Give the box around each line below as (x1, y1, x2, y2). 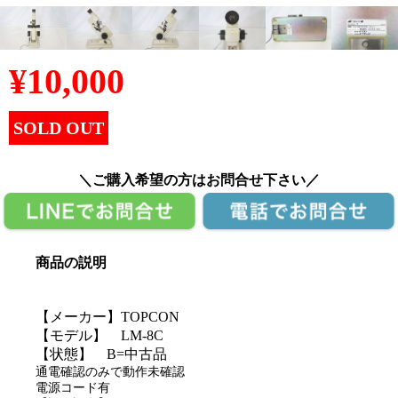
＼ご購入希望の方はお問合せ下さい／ (78, 172, 320, 188)
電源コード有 (36, 380, 110, 394)
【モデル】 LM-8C (36, 327, 163, 343)
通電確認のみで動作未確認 (36, 364, 185, 378)
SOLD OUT (13, 118, 104, 139)
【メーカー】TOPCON (36, 308, 179, 324)
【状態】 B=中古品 (36, 346, 167, 362)
